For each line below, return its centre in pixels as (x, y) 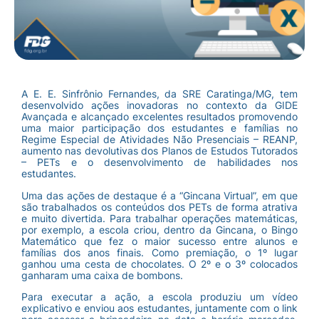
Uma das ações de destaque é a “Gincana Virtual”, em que (159, 195)
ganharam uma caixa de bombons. (102, 275)
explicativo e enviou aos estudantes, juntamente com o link (159, 308)
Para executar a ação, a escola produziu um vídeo (159, 297)
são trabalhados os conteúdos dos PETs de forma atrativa (159, 206)
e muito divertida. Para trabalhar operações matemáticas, (159, 218)
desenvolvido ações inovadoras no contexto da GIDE (159, 105)
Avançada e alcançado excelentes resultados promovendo (159, 117)
